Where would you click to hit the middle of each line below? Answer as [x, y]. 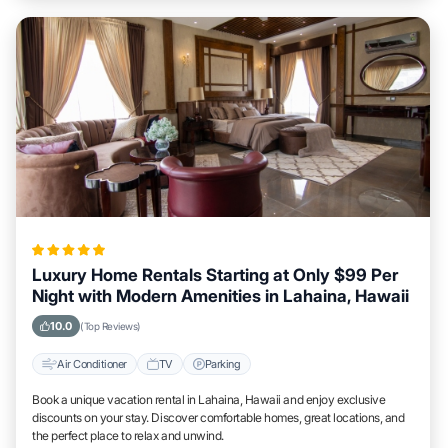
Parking [222, 363]
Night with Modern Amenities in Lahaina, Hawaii [220, 296]
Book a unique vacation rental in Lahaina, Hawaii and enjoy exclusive [209, 399]
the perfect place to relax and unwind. [128, 435]
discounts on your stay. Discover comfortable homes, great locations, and [218, 417]
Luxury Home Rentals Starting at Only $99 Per [215, 275]
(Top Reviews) [110, 326]
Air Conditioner [92, 363]
